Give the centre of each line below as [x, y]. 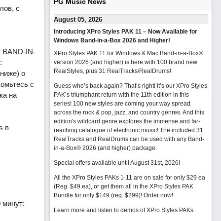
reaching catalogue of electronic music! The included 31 [128, 130]
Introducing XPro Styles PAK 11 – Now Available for [125, 32]
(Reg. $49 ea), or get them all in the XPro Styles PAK [123, 186]
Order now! [158, 195]
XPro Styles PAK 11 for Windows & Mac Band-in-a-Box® [128, 53]
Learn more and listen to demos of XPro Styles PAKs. [124, 210]
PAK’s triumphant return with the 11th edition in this [121, 95]
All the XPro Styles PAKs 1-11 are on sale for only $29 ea [129, 178]
